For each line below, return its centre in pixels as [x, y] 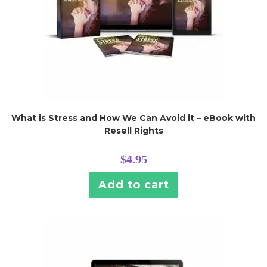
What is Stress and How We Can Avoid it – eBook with [133, 118]
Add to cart [133, 185]
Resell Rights [133, 131]
